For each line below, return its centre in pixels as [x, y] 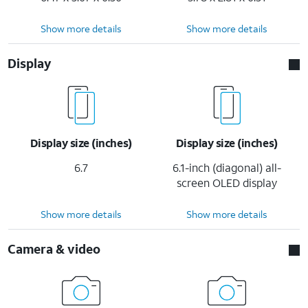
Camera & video [54, 249]
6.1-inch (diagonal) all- [227, 167]
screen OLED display [227, 182]
